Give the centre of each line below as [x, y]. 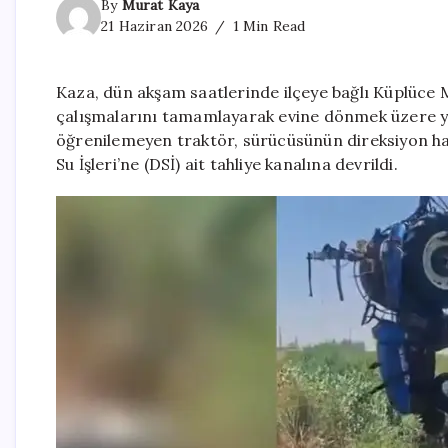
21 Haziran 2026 [154, 26]
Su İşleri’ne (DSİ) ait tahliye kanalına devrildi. [227, 164]
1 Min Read [267, 26]
